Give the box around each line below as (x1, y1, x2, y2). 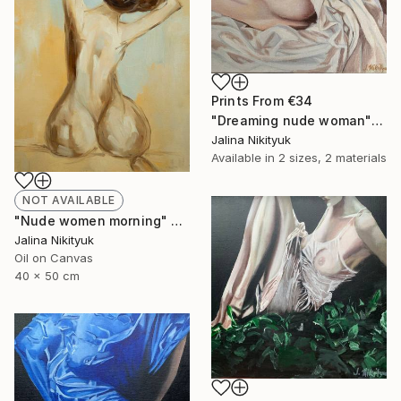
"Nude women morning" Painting (171, 213, 183, 229)
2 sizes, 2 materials (278, 149, 387, 165)
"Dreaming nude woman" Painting (371, 112, 384, 128)
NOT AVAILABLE (22, 193, 115, 208)
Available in (211, 149, 278, 165)
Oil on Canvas (14, 251, 93, 266)
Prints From (211, 92, 287, 108)
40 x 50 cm (14, 269, 80, 284)
